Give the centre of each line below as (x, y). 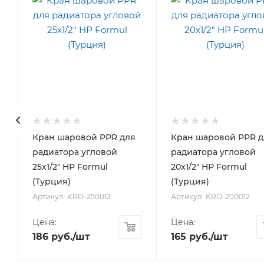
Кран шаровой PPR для (84, 137)
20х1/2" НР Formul (209, 166)
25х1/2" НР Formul (70, 166)
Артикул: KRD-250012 (71, 196)
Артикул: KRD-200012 (210, 196)
